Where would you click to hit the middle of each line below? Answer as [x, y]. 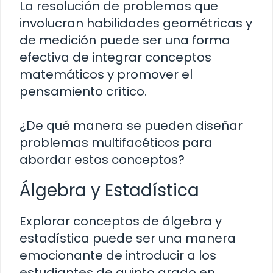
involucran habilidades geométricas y [136, 23]
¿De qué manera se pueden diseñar [131, 126]
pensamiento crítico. [83, 92]
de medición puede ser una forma [125, 41]
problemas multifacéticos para [116, 143]
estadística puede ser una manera [128, 239]
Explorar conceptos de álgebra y [121, 222]
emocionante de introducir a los [118, 256]
